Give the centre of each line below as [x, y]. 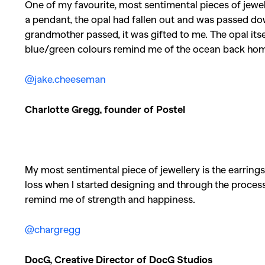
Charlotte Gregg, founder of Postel [105, 109]
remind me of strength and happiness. [110, 199]
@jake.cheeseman [65, 79]
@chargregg [53, 229]
